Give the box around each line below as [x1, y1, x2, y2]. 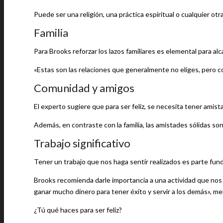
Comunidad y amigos [34, 81, 134, 95]
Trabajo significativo [34, 136, 130, 150]
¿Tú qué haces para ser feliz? [34, 206, 122, 214]
